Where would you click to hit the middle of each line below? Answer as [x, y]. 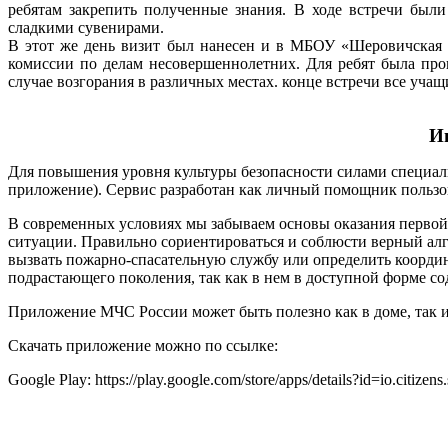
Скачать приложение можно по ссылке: [143, 345]
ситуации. [44, 241]
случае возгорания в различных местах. [145, 81]
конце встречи [333, 81]
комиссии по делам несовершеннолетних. [157, 63]
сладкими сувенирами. [86, 27]
